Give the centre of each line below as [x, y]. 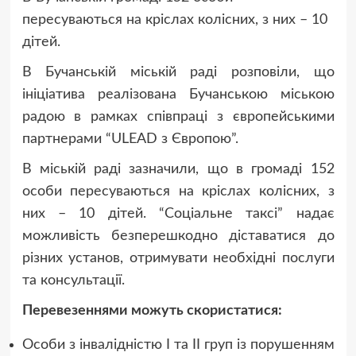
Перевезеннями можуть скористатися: [152, 310]
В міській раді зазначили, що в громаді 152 [178, 169]
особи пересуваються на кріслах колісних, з [178, 191]
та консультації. [73, 280]
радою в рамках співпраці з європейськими [178, 116]
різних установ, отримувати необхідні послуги [178, 258]
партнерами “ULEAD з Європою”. [130, 139]
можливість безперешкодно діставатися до [178, 236]
